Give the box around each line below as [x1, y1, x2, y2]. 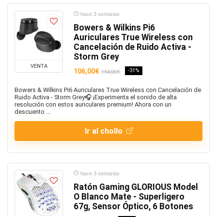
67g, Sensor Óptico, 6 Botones [74, 201, 193, 211]
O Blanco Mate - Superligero [74, 192, 185, 201]
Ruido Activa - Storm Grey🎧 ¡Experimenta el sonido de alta [15, 93, 177, 101]
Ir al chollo [84, 126, 124, 136]
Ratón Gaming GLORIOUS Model [74, 182, 198, 192]
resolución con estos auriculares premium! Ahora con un [15, 101, 171, 108]
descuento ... [15, 108, 50, 115]
